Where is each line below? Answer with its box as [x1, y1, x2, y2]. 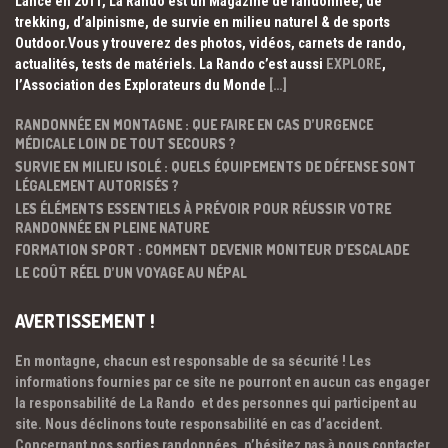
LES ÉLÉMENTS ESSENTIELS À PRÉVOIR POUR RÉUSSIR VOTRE [15, 199, 391, 217]
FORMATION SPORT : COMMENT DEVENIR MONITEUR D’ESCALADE [15, 241, 409, 259]
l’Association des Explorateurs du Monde [15, 77, 269, 94]
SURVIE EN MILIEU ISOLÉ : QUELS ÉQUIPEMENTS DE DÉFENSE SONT [15, 157, 416, 175]
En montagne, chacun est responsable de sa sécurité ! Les [15, 353, 371, 370]
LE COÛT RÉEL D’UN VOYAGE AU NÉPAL [15, 263, 247, 281]
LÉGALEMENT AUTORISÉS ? [15, 176, 179, 194]
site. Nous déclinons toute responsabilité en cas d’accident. [15, 416, 383, 433]
